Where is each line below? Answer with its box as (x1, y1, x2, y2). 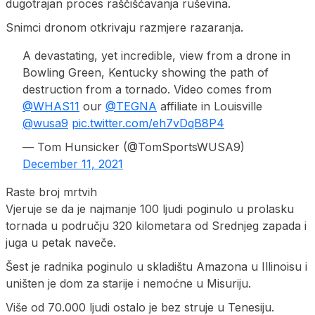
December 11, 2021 (22, 156, 123, 171)
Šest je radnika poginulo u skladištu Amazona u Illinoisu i (6, 259, 307, 274)
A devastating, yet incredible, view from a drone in (22, 48, 290, 63)
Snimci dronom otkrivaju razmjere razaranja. (6, 20, 243, 34)
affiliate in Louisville (157, 98, 262, 113)
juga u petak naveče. (6, 235, 116, 250)
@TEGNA (105, 98, 157, 113)
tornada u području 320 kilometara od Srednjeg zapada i (6, 218, 307, 233)
